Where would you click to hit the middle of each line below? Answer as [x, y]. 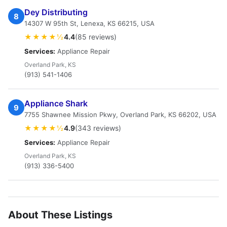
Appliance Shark [56, 103]
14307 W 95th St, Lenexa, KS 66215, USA [89, 23]
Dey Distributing [56, 12]
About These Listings [60, 215]
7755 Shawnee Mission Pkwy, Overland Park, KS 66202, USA [120, 115]
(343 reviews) [98, 128]
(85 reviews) [96, 37]
